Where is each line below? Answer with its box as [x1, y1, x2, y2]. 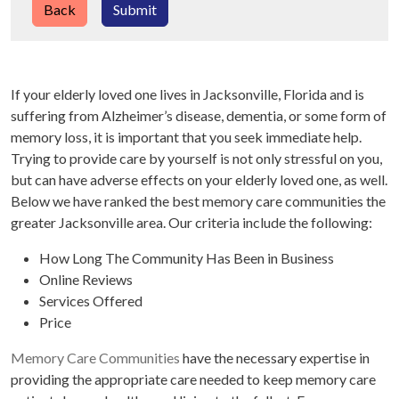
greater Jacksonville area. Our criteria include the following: [11, 214, 372, 231]
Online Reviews [39, 271, 133, 288]
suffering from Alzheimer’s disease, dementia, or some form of [11, 107, 387, 124]
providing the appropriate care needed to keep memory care [11, 370, 376, 387]
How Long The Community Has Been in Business [39, 249, 334, 266]
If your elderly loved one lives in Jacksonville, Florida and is [11, 85, 364, 102]
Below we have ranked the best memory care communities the [11, 192, 386, 209]
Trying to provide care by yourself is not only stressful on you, [11, 150, 382, 167]
